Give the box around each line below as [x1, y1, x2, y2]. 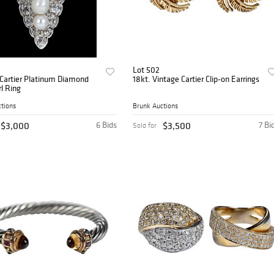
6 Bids [96, 119, 117, 131]
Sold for [133, 121, 157, 130]
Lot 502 [133, 64, 160, 76]
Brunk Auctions [133, 102, 179, 111]
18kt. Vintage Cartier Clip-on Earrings [133, 73, 260, 85]
